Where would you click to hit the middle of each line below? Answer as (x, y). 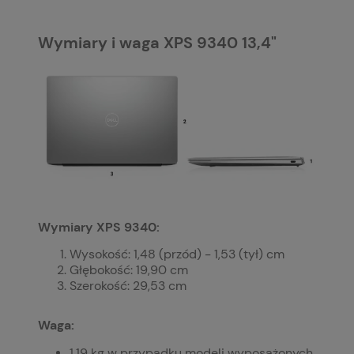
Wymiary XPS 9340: (99, 227)
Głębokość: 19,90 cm (130, 271)
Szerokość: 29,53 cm (128, 286)
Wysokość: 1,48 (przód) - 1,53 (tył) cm (177, 255)
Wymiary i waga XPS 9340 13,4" (157, 43)
